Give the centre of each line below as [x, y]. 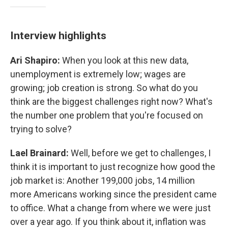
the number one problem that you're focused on [107, 115]
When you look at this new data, [125, 60]
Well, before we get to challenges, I [140, 153]
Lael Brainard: [39, 153]
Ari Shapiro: [36, 60]
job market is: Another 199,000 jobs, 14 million [103, 180]
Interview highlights [58, 35]
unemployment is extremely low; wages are [98, 74]
